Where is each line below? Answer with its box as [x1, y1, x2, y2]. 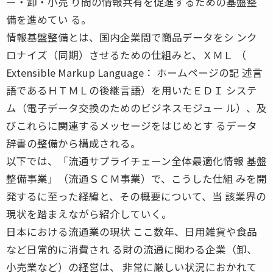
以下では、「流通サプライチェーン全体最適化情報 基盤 [6, 153, 267, 168]
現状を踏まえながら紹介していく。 [6, 206, 172, 221]
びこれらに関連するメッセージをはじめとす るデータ [6, 118, 257, 133]
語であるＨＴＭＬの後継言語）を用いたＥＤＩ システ [6, 82, 257, 97]
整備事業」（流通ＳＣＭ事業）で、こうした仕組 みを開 [6, 171, 267, 186]
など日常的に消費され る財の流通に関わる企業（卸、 [6, 241, 257, 257]
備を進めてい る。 [6, 12, 91, 27]
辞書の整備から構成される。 [6, 135, 141, 151]
